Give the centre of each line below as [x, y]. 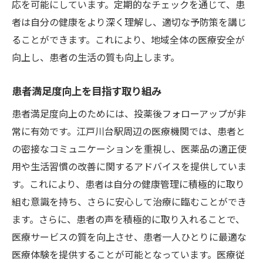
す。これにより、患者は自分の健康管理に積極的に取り [128, 183]
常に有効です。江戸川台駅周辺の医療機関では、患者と [129, 131]
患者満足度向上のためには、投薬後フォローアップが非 [129, 113]
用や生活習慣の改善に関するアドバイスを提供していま [129, 166]
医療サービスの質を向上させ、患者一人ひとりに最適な [129, 236]
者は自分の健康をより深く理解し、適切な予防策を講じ [129, 21]
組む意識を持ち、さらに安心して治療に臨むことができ [129, 201]
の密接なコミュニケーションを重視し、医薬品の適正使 [129, 148]
